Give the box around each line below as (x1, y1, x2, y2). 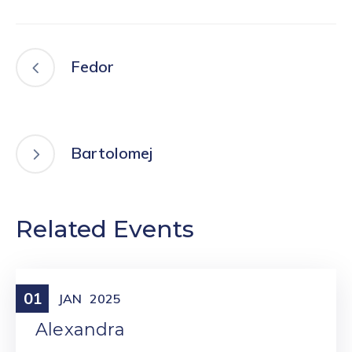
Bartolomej (71, 142, 153, 163)
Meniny (35, 288, 80, 306)
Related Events (16, 214, 194, 244)
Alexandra (35, 319, 125, 341)
